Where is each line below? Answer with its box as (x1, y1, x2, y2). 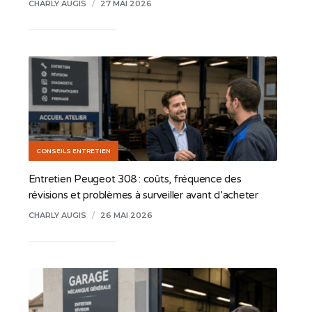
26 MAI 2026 (100, 210, 153, 220)
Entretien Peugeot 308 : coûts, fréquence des (28, 172, 242, 185)
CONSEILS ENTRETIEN (36, 146, 111, 155)
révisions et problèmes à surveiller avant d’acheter (28, 188, 258, 201)
